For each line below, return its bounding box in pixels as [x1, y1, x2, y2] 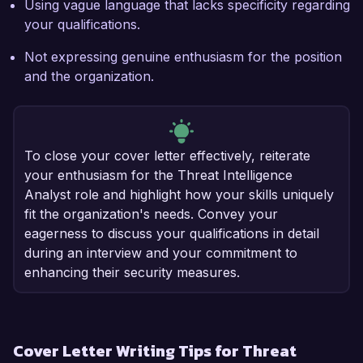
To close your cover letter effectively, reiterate [24, 147, 310, 164]
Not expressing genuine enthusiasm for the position [24, 49, 342, 66]
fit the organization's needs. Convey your [24, 206, 278, 223]
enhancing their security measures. [24, 264, 240, 281]
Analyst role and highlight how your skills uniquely [24, 186, 334, 203]
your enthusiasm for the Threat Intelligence [24, 167, 293, 184]
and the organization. [24, 68, 154, 85]
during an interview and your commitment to [24, 245, 297, 262]
